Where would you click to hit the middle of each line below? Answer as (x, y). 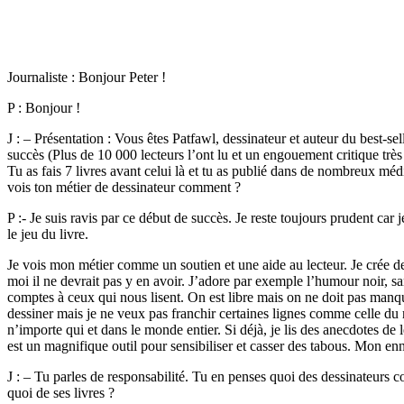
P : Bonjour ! (44, 108)
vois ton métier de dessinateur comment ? (124, 188)
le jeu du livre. (48, 234)
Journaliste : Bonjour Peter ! (87, 78)
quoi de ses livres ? (61, 393)
